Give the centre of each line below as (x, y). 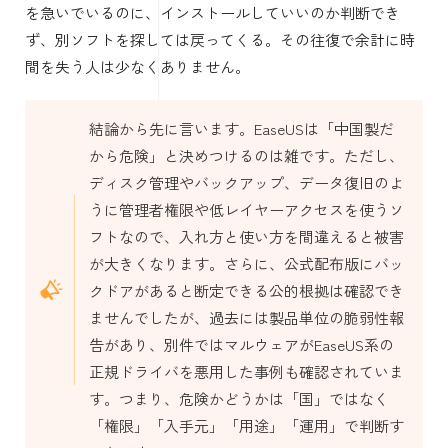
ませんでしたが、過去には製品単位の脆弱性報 (246, 317)
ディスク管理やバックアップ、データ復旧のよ (246, 182)
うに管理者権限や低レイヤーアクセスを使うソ (246, 209)
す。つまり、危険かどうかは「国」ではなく (238, 398)
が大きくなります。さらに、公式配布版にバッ (246, 263)
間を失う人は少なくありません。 (137, 66)
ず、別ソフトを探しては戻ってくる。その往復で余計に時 (220, 39)
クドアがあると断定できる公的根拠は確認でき (246, 290)
